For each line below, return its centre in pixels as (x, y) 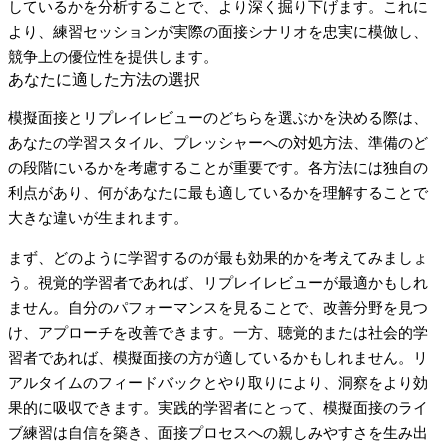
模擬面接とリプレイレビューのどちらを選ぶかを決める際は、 (218, 117)
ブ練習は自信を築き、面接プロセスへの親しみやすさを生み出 (218, 432)
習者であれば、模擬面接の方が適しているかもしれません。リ (218, 357)
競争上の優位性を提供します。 (113, 56)
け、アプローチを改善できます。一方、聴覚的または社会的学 (218, 332)
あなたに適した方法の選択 (104, 79)
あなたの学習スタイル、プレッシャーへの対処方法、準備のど (218, 142)
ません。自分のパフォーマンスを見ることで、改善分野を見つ (218, 307)
